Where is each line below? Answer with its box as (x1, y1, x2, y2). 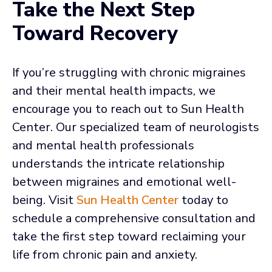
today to (178, 191, 228, 208)
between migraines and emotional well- (12, 173, 236, 190)
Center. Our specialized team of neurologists (12, 118, 259, 135)
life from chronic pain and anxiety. (12, 246, 197, 263)
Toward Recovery (12, 19, 178, 47)
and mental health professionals (12, 137, 194, 154)
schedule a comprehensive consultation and (12, 209, 256, 226)
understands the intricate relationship (12, 155, 225, 172)
